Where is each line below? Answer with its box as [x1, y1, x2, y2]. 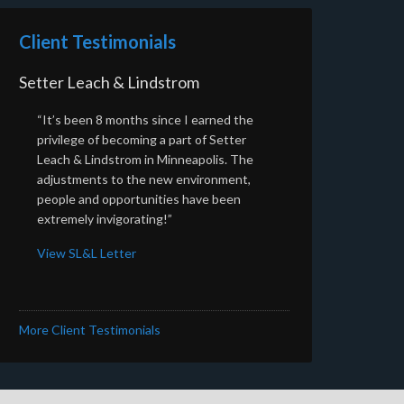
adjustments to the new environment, [37, 170, 251, 187]
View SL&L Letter [37, 244, 136, 261]
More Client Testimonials [19, 321, 161, 337]
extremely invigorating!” [37, 210, 172, 226]
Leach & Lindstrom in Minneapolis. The [37, 151, 253, 167]
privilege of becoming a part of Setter [37, 131, 246, 147]
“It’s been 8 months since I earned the [37, 111, 253, 127]
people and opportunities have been [37, 190, 241, 207]
